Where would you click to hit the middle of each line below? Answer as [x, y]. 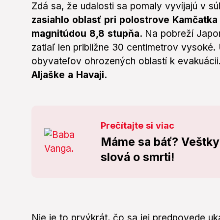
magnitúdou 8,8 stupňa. [88, 34]
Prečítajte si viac [138, 126]
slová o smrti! [138, 157]
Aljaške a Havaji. [69, 75]
